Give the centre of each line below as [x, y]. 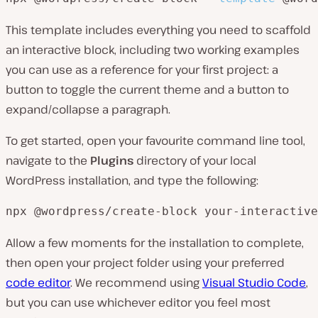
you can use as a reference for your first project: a [142, 69]
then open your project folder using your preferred [145, 262]
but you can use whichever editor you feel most [138, 302]
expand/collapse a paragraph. [88, 109]
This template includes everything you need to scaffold [158, 29]
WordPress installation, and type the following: [132, 180]
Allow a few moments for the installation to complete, [155, 242]
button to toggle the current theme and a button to [147, 89]
